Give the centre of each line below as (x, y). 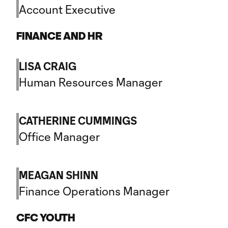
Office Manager (59, 136)
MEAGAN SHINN (59, 175)
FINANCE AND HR (60, 36)
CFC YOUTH (46, 218)
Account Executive (67, 9)
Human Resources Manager (91, 82)
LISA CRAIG (48, 66)
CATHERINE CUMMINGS (78, 121)
